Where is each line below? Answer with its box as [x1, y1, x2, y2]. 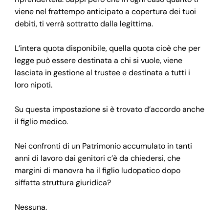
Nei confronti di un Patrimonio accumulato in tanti [15, 140, 192, 151]
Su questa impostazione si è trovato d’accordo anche [15, 104, 204, 114]
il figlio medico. [15, 116, 68, 127]
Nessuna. [15, 201, 47, 212]
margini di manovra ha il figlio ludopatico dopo [15, 165, 180, 175]
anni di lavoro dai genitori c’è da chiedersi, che [15, 153, 180, 163]
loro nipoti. [15, 79, 52, 90]
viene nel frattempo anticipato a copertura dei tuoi [15, 6, 196, 17]
